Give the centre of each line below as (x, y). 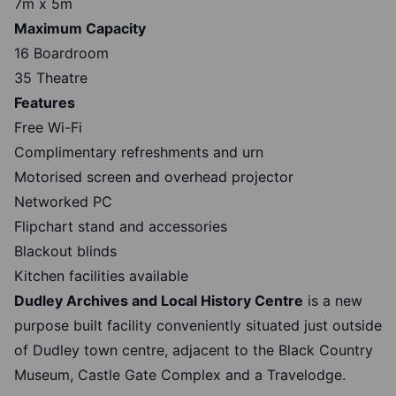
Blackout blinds (65, 251)
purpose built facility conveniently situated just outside (198, 326)
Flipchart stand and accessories (121, 227)
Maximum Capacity (80, 29)
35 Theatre (51, 78)
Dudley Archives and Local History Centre (159, 301)
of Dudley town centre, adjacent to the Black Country (194, 350)
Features (45, 103)
